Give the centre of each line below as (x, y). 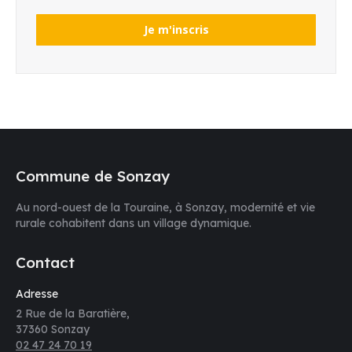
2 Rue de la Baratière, (73, 313)
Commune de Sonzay (93, 176)
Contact (45, 262)
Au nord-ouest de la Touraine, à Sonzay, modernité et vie (165, 207)
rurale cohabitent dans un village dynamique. (134, 223)
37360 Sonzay (53, 329)
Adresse (37, 294)
